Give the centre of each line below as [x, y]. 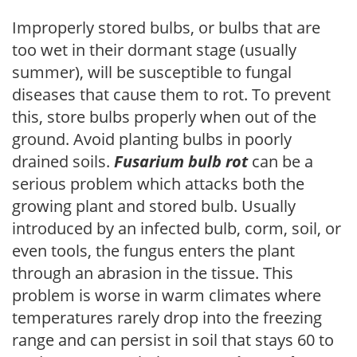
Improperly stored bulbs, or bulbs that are [166, 27]
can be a [280, 161]
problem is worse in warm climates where [167, 295]
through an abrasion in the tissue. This [153, 273]
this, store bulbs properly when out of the [164, 116]
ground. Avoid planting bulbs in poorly [152, 139]
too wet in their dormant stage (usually [154, 49]
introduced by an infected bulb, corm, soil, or [177, 228]
